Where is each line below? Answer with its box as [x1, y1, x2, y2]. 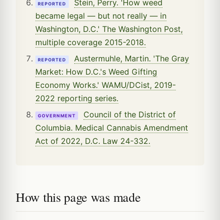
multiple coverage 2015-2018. [35, 37, 146, 47]
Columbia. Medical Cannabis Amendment [35, 122, 188, 133]
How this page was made [16, 188, 141, 205]
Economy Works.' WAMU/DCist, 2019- [35, 80, 176, 90]
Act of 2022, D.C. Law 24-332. [35, 136, 150, 146]
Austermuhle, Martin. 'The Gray [74, 53, 189, 63]
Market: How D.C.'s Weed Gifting [35, 66, 157, 77]
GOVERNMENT [38, 112, 76, 118]
